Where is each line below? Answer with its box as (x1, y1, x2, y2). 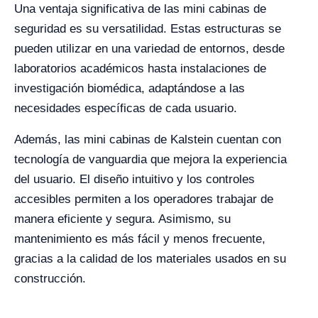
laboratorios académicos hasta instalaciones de (14, 62, 266, 76)
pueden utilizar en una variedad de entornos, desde (14, 42, 285, 56)
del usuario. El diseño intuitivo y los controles (14, 172, 255, 187)
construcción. (14, 272, 86, 286)
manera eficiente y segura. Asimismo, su (14, 212, 231, 226)
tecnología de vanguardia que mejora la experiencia (14, 153, 287, 167)
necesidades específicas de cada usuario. (14, 102, 237, 116)
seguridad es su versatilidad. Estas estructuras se (14, 22, 281, 36)
